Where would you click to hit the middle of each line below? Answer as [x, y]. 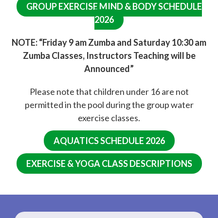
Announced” [109, 68]
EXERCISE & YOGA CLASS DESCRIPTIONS [109, 163]
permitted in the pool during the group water [109, 104]
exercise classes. [109, 118]
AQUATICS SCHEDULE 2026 [109, 140]
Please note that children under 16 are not [109, 91]
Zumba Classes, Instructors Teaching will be [109, 55]
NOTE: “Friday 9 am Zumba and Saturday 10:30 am [109, 42]
